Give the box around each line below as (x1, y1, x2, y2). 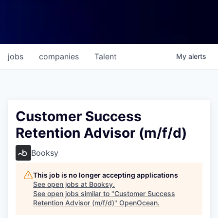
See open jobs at (33, 180, 89, 189)
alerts (188, 52, 206, 61)
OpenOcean (119, 199, 158, 207)
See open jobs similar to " (33, 189, 114, 198)
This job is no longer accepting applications (33, 171, 178, 180)
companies (39, 52, 79, 62)
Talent (94, 52, 117, 62)
